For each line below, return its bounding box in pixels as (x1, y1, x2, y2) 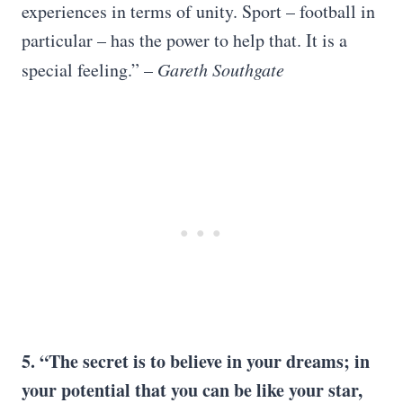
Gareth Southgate (157, 58, 284, 81)
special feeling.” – (22, 58, 157, 82)
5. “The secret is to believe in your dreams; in (22, 348, 370, 374)
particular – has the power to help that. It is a (22, 28, 347, 52)
